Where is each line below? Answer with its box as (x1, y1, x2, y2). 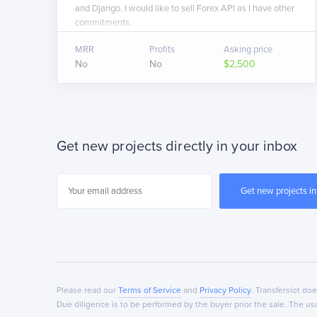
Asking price (224, 44, 273, 55)
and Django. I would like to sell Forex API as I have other (74, 3, 294, 14)
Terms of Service (117, 285, 181, 296)
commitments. (74, 17, 132, 28)
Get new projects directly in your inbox (56, 138, 298, 156)
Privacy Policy (199, 285, 251, 296)
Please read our (56, 285, 118, 296)
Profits (149, 44, 175, 55)
